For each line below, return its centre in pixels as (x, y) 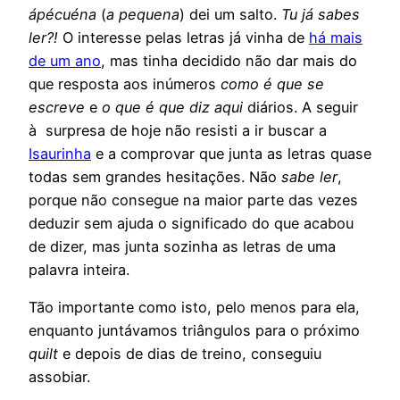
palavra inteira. (79, 269)
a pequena (143, 14)
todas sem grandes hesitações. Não (155, 176)
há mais (336, 37)
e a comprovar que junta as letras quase (231, 153)
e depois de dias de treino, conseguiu (190, 353)
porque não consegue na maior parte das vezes (193, 200)
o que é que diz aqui (172, 107)
